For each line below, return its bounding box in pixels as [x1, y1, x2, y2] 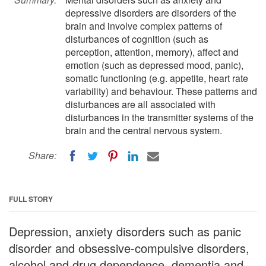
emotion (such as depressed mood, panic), [65, 58, 243, 72]
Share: [28, 148, 56, 162]
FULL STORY [9, 193, 53, 204]
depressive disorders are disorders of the [65, 6, 236, 20]
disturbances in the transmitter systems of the [65, 110, 254, 124]
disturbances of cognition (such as [65, 32, 208, 46]
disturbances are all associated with [65, 97, 216, 111]
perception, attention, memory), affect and [65, 45, 239, 59]
